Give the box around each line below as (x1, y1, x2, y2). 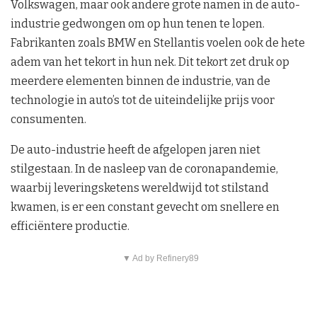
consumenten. (11, 112, 86, 126)
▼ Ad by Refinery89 (122, 253, 199, 263)
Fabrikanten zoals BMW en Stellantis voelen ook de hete (11, 35, 305, 50)
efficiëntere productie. (11, 219, 129, 233)
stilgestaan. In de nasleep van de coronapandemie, (11, 161, 278, 175)
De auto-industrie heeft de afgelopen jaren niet (11, 142, 260, 156)
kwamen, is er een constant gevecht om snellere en (11, 200, 279, 214)
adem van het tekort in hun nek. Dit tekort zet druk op (11, 54, 289, 69)
